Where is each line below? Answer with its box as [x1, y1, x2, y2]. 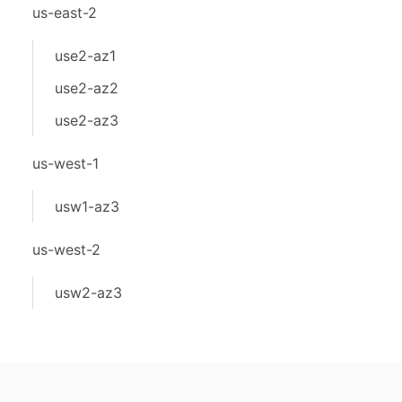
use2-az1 [55, 47, 116, 65]
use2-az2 [55, 79, 118, 97]
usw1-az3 [55, 197, 119, 215]
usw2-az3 [55, 284, 122, 301]
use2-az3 [55, 111, 118, 129]
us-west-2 [32, 240, 100, 258]
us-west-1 [32, 154, 99, 172]
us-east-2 [32, 4, 97, 22]
